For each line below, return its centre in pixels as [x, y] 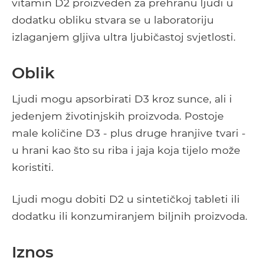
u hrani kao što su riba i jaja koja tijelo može [126, 150]
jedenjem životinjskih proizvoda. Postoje [118, 116]
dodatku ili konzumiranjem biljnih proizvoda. [130, 216]
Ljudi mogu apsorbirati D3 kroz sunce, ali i [122, 99]
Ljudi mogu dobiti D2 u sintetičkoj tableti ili [126, 199]
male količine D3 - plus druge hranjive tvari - [129, 133]
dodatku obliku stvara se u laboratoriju [113, 20]
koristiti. [33, 167]
